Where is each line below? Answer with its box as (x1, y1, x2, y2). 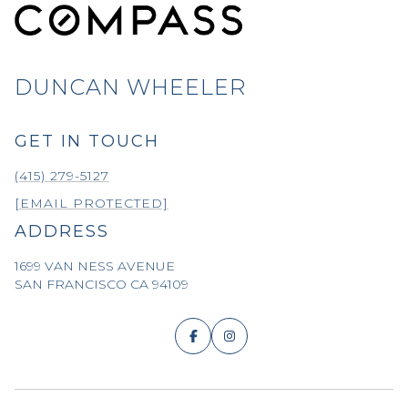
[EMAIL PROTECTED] (15, 194, 168, 211)
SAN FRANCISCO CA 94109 (15, 275, 189, 292)
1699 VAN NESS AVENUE (15, 257, 175, 274)
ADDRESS (15, 220, 109, 241)
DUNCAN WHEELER (15, 73, 247, 100)
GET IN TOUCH (15, 130, 159, 151)
